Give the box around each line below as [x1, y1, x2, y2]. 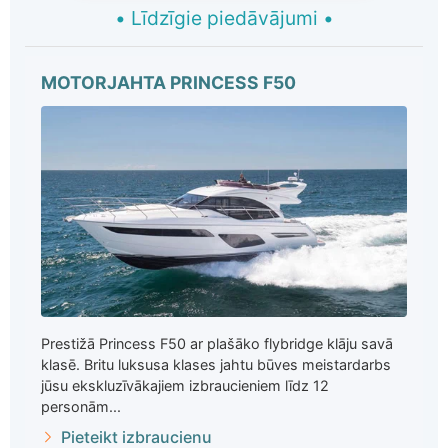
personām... [41, 398, 121, 416]
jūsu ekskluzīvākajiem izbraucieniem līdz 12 [41, 377, 329, 395]
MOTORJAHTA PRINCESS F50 [41, 72, 296, 94]
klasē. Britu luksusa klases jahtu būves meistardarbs [41, 356, 391, 374]
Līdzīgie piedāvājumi [125, 5, 323, 30]
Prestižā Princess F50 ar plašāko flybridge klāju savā [41, 335, 393, 353]
